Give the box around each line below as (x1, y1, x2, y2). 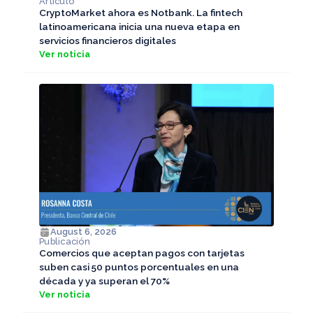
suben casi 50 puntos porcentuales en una (39, 261, 239, 273)
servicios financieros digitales (39, 34, 176, 46)
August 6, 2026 (50, 226, 117, 238)
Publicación (39, 236, 90, 247)
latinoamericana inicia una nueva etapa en (39, 20, 240, 32)
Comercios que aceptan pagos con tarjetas (39, 247, 245, 259)
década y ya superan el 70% (39, 275, 170, 287)
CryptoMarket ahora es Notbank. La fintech (39, 6, 242, 18)
